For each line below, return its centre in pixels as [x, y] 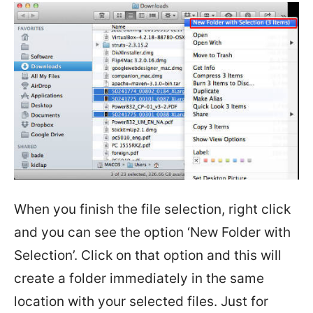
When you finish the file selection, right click [152, 210]
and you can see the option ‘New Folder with [152, 233]
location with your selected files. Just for [141, 302]
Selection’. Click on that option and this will [148, 256]
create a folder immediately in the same [139, 279]
